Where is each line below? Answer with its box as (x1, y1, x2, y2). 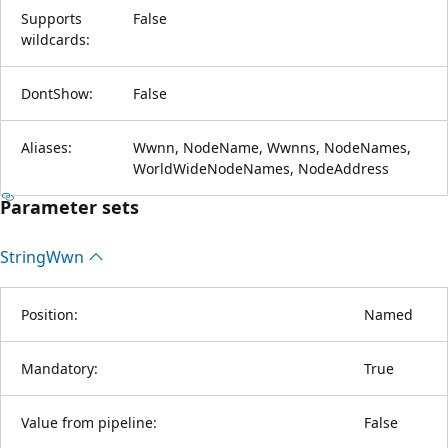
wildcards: (21, 29, 90, 49)
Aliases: (21, 137, 72, 157)
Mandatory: (21, 358, 98, 378)
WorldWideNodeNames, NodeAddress (133, 158, 389, 178)
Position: (21, 304, 78, 324)
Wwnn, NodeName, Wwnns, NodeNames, (133, 137, 411, 157)
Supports (21, 8, 82, 28)
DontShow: (21, 83, 93, 103)
